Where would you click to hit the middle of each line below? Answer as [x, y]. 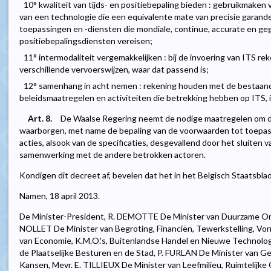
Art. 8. [40, 119]
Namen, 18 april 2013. [60, 196]
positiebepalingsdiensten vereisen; [86, 41]
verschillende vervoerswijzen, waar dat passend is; [114, 70]
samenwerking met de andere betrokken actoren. [113, 155]
